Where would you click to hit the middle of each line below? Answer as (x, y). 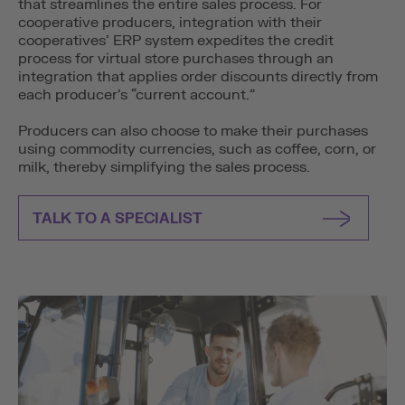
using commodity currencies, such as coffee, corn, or (197, 150)
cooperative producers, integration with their (170, 23)
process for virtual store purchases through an (176, 59)
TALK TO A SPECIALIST (118, 219)
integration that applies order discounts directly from (198, 77)
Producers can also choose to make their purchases (193, 132)
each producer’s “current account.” (137, 95)
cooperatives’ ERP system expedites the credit (176, 41)
